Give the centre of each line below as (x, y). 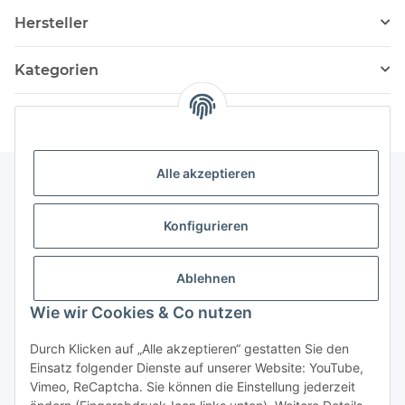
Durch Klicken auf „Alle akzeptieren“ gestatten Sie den (189, 348)
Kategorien (57, 70)
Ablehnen (206, 278)
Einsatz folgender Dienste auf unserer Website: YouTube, (197, 367)
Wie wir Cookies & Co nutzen (141, 312)
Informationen (59, 219)
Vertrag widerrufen (202, 341)
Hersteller (52, 23)
